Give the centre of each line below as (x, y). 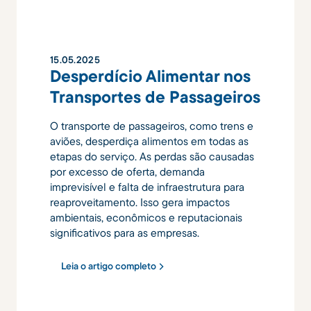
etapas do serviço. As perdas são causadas (152, 157)
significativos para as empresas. (125, 233)
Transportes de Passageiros (155, 97)
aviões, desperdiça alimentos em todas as (149, 141)
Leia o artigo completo (109, 266)
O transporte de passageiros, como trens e (152, 126)
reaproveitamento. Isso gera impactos (140, 202)
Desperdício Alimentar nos (150, 76)
